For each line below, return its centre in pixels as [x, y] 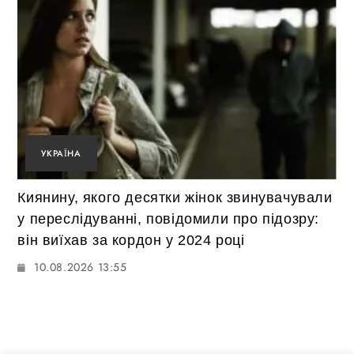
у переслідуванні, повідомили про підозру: [169, 218]
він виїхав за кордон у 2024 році [131, 240]
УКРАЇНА [61, 153]
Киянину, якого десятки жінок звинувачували [175, 197]
